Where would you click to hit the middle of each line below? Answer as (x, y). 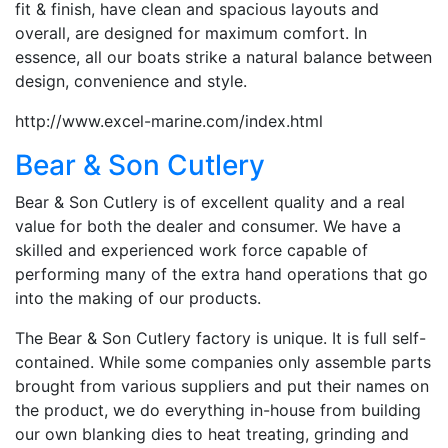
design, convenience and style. (131, 80)
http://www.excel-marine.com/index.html (169, 120)
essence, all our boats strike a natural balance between (223, 56)
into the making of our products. (138, 297)
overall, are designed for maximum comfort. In (191, 32)
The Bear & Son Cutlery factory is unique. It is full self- (220, 337)
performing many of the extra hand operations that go (221, 273)
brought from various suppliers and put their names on (222, 385)
